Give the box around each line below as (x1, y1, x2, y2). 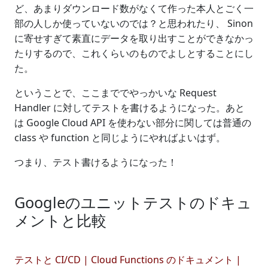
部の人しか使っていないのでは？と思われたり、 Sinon (14, 17, 253, 30)
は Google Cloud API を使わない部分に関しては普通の (14, 116, 251, 129)
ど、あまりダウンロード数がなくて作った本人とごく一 (14, 2, 254, 15)
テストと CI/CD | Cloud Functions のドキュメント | (14, 253, 241, 266)
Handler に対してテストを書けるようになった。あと (14, 101, 245, 114)
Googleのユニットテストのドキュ (14, 192, 252, 212)
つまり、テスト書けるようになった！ (14, 156, 177, 169)
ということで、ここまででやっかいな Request (14, 86, 217, 99)
